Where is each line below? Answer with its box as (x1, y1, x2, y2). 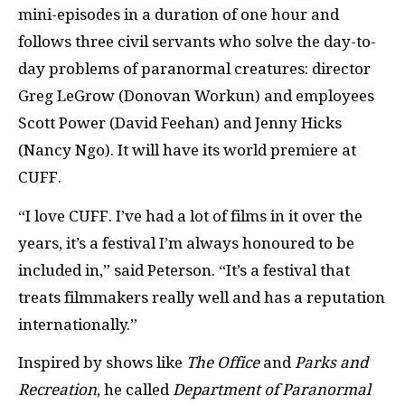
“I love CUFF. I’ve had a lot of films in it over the (18, 206, 363, 225)
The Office (186, 353, 259, 372)
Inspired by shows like (18, 353, 186, 372)
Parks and (295, 353, 368, 372)
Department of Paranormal (173, 381, 371, 400)
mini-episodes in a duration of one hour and (18, 5, 339, 24)
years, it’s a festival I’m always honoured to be (18, 233, 354, 252)
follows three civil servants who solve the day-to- (18, 33, 376, 52)
